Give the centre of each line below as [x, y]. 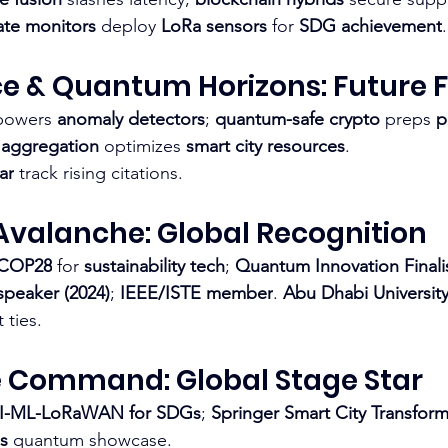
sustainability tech [154, 265]
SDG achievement [370, 25]
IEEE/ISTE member [196, 292]
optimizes [142, 145]
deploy [128, 25]
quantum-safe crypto [297, 118]
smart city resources [265, 145]
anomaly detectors [131, 118]
